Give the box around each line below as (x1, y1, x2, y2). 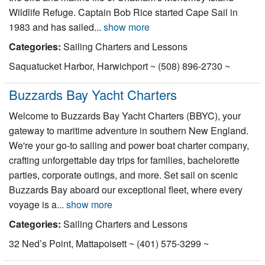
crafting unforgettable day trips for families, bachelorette (9, 153, 240, 167)
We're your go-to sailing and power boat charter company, (9, 138, 249, 152)
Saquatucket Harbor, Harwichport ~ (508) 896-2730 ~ (9, 59, 230, 73)
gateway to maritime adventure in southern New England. (9, 123, 248, 137)
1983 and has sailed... (9, 20, 104, 34)
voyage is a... (9, 197, 66, 211)
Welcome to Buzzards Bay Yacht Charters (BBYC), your (9, 108, 241, 122)
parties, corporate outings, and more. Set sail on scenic (9, 167, 238, 182)
